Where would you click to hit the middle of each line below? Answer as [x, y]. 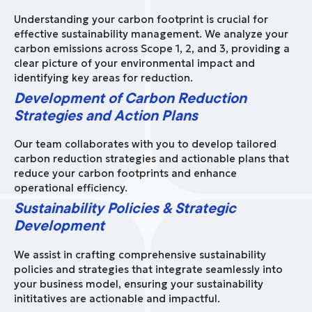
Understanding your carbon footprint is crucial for [141, 19]
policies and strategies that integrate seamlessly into [148, 269]
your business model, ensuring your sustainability [139, 284]
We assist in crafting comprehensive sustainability [140, 255]
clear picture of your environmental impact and [134, 63]
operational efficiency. [72, 188]
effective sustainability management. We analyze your [151, 34]
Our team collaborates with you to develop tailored [145, 145]
